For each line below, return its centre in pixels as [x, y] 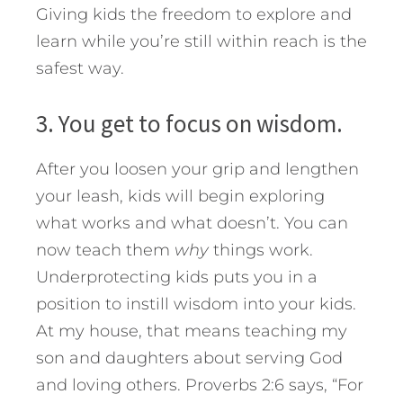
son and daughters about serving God [189, 358]
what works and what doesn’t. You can [192, 224]
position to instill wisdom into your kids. [196, 304]
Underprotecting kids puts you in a [177, 278]
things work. [261, 251]
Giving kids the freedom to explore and [194, 15]
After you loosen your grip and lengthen [197, 170]
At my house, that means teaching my [192, 331]
